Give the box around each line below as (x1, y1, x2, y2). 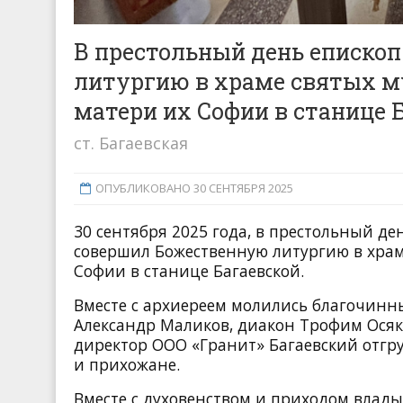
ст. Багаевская (74, 132, 188, 155)
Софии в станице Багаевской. (74, 260, 304, 282)
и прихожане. (74, 354, 180, 376)
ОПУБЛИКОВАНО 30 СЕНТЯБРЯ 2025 (94, 180, 293, 197)
